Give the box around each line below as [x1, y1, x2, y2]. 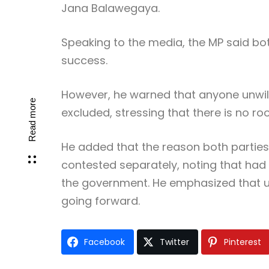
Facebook [84, 236, 125, 248]
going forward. [61, 193, 140, 208]
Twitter [160, 236, 189, 248]
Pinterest [224, 236, 261, 248]
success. [61, 53, 107, 68]
